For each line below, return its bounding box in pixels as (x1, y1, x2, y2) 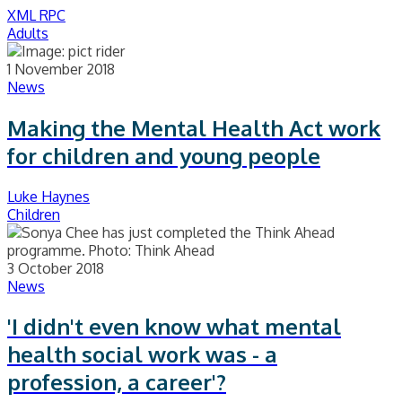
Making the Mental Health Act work (7, 113, 380, 142)
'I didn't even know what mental (7, 312, 341, 341)
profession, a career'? (7, 368, 226, 397)
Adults (7, 23, 48, 42)
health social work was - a (7, 340, 277, 369)
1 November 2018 (7, 59, 115, 78)
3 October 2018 (7, 258, 104, 277)
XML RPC (7, 5, 66, 24)
